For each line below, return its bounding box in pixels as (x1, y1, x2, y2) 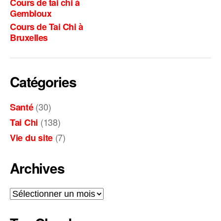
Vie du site (10, 131, 53, 144)
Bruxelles (10, 31, 48, 44)
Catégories (10, 71, 76, 92)
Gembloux (10, 7, 52, 20)
